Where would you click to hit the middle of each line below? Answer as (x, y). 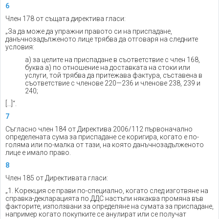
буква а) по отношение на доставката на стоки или (108, 67)
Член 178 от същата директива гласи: (66, 19)
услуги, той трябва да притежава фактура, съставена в (114, 75)
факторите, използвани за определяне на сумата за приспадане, (109, 206)
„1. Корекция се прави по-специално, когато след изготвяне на (107, 191)
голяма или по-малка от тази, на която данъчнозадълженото (105, 145)
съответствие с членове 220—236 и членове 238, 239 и (113, 83)
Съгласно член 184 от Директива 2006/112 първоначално (99, 129)
